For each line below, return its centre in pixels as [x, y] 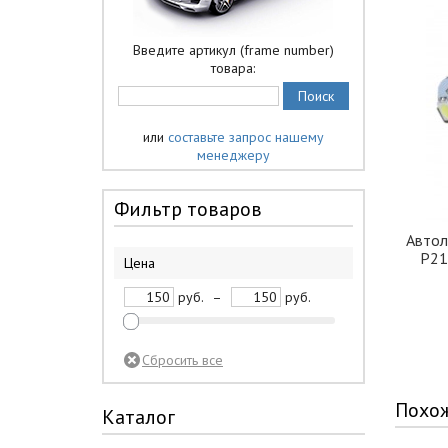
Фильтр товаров [188, 209]
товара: [233, 68]
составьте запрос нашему [245, 137]
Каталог [138, 417]
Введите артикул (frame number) [233, 50]
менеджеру [233, 155]
